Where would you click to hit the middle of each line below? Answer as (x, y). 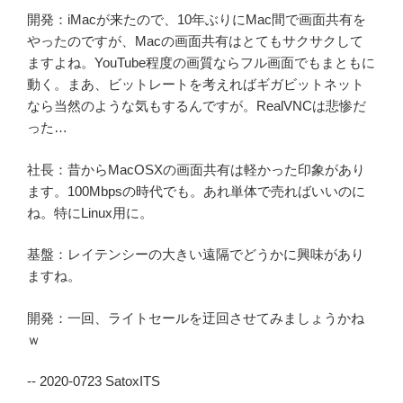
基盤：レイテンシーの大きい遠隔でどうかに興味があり (196, 255)
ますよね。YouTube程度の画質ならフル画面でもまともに (201, 63)
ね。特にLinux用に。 (90, 212)
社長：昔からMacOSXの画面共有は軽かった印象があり (196, 169)
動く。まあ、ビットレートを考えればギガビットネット (196, 85)
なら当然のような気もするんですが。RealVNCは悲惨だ (197, 106)
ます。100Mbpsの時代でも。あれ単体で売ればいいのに (196, 191)
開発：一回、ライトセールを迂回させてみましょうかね (196, 318)
